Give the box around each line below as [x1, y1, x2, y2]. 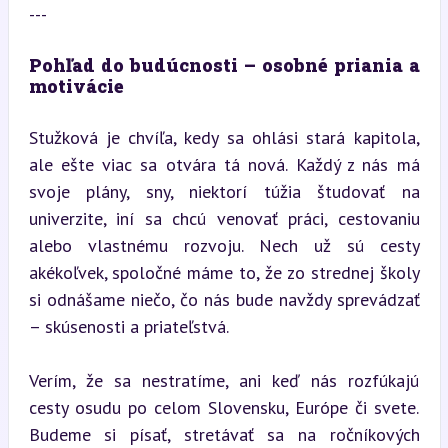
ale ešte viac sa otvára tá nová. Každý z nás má [28, 152, 420, 176]
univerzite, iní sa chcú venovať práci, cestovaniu [28, 206, 420, 230]
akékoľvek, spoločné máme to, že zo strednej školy [28, 260, 420, 284]
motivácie [28, 73, 124, 98]
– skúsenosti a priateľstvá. [28, 314, 229, 338]
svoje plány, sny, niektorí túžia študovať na [28, 179, 420, 203]
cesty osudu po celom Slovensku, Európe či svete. [28, 395, 420, 419]
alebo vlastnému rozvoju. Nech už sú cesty [28, 233, 420, 257]
